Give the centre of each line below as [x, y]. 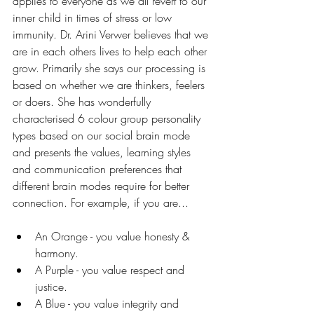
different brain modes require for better [103, 185]
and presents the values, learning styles [103, 152]
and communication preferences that [99, 169]
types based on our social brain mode [103, 135]
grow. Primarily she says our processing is [111, 68]
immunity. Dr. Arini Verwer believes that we [112, 34]
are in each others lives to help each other [111, 51]
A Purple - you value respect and [111, 269]
